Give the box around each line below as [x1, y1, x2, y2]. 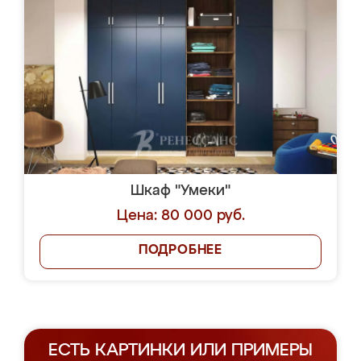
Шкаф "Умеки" [131, 184, 230, 198]
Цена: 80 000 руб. [116, 209, 245, 223]
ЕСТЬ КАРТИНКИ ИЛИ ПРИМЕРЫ [48, 342, 313, 359]
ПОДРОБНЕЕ [138, 244, 223, 257]
